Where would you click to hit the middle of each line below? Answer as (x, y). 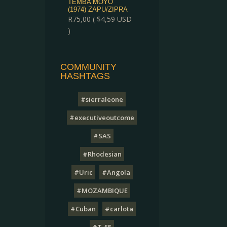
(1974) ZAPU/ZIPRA (98, 9)
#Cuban (83, 209)
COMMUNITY (89, 67)
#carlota (119, 209)
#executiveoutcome (102, 118)
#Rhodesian (102, 154)
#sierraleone (102, 99)
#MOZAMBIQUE (102, 191)
